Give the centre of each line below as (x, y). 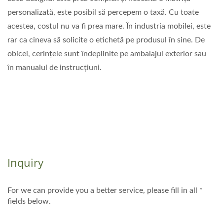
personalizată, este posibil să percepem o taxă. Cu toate (103, 12)
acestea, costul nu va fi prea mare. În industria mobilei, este (109, 26)
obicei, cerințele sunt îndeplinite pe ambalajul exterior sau (107, 54)
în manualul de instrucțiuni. (55, 68)
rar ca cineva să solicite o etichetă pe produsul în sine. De (106, 40)
